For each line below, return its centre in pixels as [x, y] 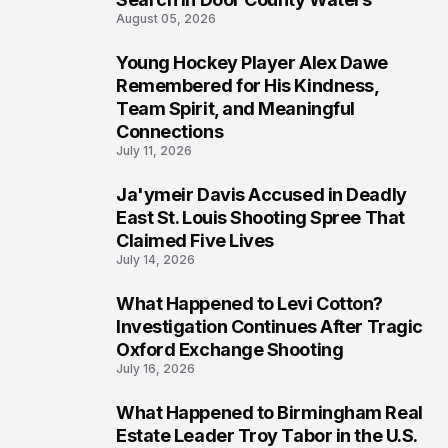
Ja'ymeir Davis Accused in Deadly [261, 194]
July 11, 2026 [154, 150]
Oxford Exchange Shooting [230, 349]
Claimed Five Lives [195, 240]
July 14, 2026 [155, 259]
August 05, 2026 [166, 18]
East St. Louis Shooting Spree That [260, 217]
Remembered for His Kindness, [248, 85]
